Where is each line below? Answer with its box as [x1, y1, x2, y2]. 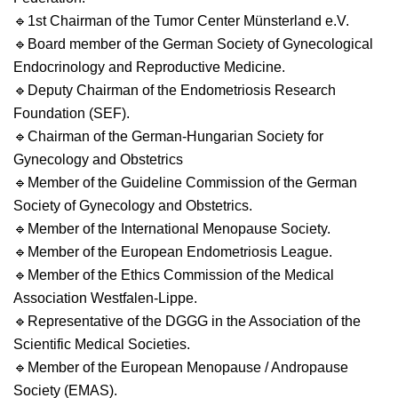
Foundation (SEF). [13, 105, 130, 121]
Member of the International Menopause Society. [28, 220, 330, 236]
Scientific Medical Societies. [13, 336, 190, 352]
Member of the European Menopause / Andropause [28, 359, 348, 375]
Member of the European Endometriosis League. [28, 243, 332, 259]
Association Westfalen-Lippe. [13, 290, 197, 306]
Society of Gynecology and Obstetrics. [13, 197, 252, 213]
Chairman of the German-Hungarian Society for [28, 128, 323, 144]
